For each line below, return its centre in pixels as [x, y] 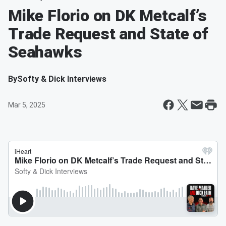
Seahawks [45, 52]
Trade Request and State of [108, 34]
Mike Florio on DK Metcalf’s [107, 16]
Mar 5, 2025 [27, 105]
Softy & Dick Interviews [62, 79]
